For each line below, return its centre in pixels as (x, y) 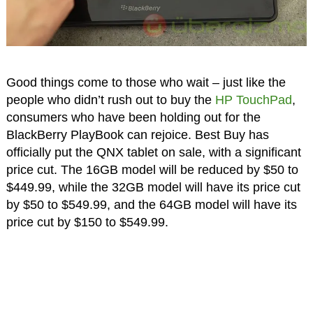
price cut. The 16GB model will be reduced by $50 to (152, 170)
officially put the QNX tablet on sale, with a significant (153, 153)
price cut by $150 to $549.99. (87, 223)
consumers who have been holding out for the (133, 118)
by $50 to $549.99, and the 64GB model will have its (151, 205)
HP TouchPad (253, 100)
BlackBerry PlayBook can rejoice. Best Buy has (137, 135)
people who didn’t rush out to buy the (110, 100)
